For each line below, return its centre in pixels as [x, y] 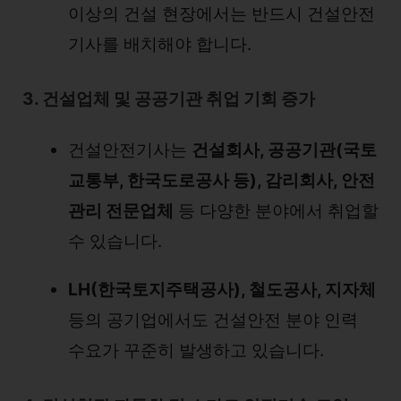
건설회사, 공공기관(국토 [284, 150]
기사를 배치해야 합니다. [160, 44]
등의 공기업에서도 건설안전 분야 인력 [213, 320]
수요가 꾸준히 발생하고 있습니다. [196, 350]
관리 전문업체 [121, 211]
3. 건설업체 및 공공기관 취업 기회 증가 [169, 99]
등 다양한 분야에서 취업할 [276, 211]
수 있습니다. [115, 241]
